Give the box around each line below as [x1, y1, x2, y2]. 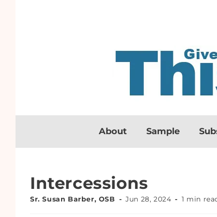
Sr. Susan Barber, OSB [30, 195, 115, 203]
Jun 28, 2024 [125, 195, 171, 203]
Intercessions [30, 173, 148, 193]
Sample [146, 126, 180, 137]
